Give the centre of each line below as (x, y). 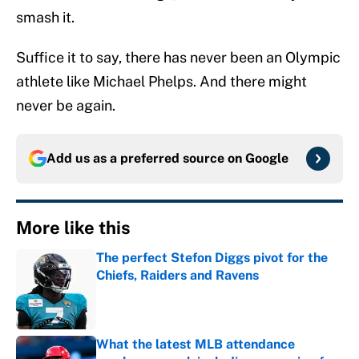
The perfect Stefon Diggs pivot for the (212, 258)
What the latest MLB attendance (196, 345)
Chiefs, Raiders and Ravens (177, 276)
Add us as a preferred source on (146, 159)
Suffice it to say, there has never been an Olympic (178, 58)
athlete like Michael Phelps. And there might (161, 82)
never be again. (66, 106)
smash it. (45, 18)
